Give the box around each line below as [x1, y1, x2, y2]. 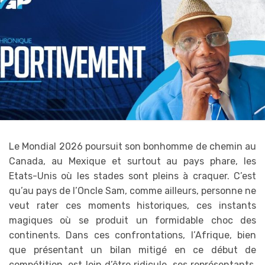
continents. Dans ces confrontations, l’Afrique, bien [9, 230, 256, 241]
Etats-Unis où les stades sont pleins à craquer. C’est [9, 170, 256, 182]
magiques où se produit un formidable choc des [9, 215, 256, 227]
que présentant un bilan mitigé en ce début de [9, 244, 256, 256]
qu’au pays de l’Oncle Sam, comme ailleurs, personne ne [9, 185, 256, 197]
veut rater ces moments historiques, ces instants [9, 200, 256, 212]
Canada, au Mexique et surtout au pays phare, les [9, 156, 256, 167]
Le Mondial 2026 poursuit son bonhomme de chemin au [9, 141, 256, 153]
